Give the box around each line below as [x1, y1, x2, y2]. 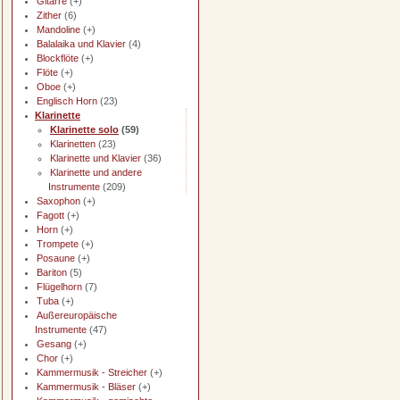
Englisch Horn [37, 96, 97, 106]
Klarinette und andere [50, 167, 142, 178]
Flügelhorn [37, 281, 82, 292]
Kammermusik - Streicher [37, 367, 147, 378]
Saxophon [37, 196, 80, 206]
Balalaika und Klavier [37, 38, 126, 49]
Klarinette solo [50, 124, 119, 135]
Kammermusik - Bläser [37, 381, 136, 392]
